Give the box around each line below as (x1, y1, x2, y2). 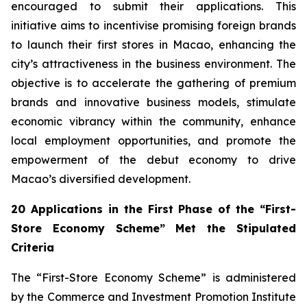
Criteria (11, 241, 54, 254)
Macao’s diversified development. (11, 172, 191, 186)
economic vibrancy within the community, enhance (11, 114, 296, 128)
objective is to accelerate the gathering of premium (11, 76, 296, 90)
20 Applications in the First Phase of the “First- (11, 202, 296, 216)
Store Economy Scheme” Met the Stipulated (11, 221, 296, 235)
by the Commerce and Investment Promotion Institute (11, 290, 296, 304)
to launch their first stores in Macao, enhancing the (11, 38, 296, 51)
